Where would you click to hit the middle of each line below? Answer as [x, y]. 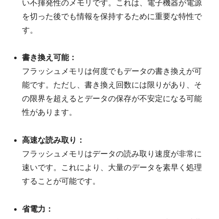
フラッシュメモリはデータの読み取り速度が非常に [112, 154]
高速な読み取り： [54, 140]
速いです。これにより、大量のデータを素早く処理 [112, 168]
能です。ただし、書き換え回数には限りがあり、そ [112, 85]
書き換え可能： [50, 58]
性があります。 [50, 112]
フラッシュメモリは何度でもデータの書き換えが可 [112, 71]
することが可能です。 [61, 181]
